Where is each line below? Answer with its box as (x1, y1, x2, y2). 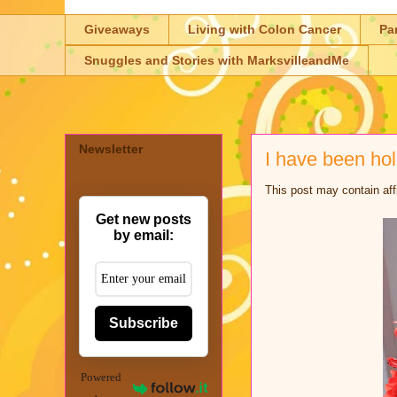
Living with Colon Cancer (188, 22, 341, 37)
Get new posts (96, 211, 191, 227)
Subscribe (109, 315, 178, 331)
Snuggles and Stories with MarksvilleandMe (84, 53, 349, 68)
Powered (81, 370, 122, 384)
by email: (113, 227, 174, 243)
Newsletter (79, 141, 143, 156)
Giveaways (84, 22, 150, 37)
